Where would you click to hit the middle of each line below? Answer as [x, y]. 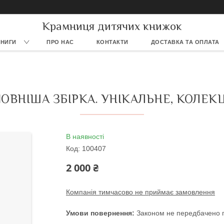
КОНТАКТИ [112, 42]
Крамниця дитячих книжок [112, 26]
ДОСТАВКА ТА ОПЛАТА [185, 42]
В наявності [85, 136]
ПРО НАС [60, 42]
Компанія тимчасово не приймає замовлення [140, 192]
